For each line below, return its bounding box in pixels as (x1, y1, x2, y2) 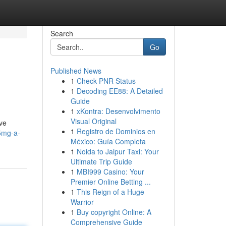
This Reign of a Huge (76, 187, 144, 197)
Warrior (70, 197, 94, 207)
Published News (50, 66, 101, 76)
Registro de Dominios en (76, 126, 155, 136)
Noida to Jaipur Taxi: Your (76, 146, 159, 156)
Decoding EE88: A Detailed (76, 86, 163, 96)
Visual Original (70, 116, 117, 126)
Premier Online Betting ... (70, 177, 151, 187)
